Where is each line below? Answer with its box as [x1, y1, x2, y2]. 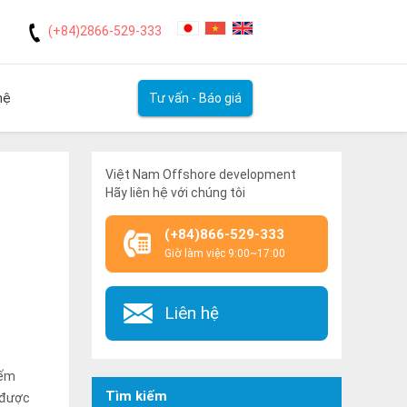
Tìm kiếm [105, 388, 167, 404]
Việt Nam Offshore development [105, 167, 296, 182]
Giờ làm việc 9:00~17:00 [164, 247, 285, 260]
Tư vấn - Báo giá [149, 91, 243, 105]
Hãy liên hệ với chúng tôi [105, 185, 245, 200]
